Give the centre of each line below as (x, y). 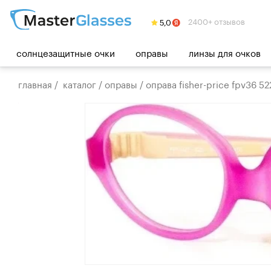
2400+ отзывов (216, 21)
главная (35, 83)
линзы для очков (225, 52)
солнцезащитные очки (66, 52)
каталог (80, 83)
